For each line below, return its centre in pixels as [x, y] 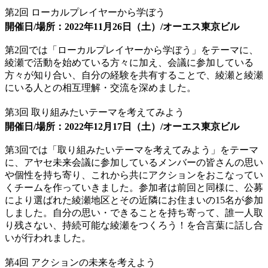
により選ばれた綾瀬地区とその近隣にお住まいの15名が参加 [134, 200]
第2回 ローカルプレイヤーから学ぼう [85, 12]
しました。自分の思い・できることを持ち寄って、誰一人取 [134, 212]
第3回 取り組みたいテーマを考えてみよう [95, 112]
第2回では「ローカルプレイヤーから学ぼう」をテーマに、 [132, 50]
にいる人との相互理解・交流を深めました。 [100, 87]
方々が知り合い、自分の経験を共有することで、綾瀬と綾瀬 [134, 75]
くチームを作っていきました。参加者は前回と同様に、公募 [134, 187]
